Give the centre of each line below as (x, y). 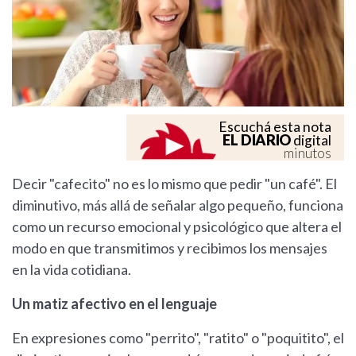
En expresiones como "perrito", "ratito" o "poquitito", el (178, 338)
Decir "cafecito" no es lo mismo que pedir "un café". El (174, 184)
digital (311, 141)
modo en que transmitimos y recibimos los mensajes (170, 248)
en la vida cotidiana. (72, 270)
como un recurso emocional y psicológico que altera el (177, 227)
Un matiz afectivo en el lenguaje (114, 304)
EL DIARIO (257, 140)
